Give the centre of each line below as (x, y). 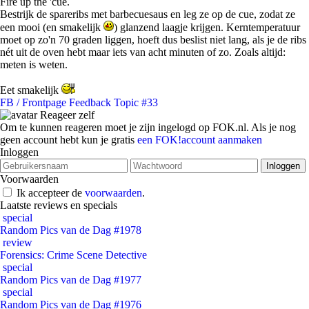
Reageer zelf (66, 115)
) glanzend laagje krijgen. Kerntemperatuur (207, 27)
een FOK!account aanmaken (200, 140)
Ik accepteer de (51, 193)
